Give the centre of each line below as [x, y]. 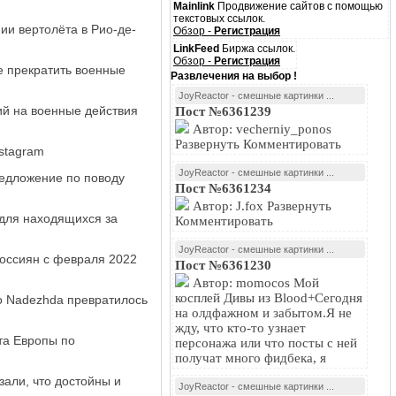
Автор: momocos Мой [254, 283]
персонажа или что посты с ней [266, 343]
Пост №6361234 [223, 188]
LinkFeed [196, 49]
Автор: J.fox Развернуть [260, 206]
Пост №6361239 [223, 111]
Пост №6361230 [223, 265]
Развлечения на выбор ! [234, 76]
